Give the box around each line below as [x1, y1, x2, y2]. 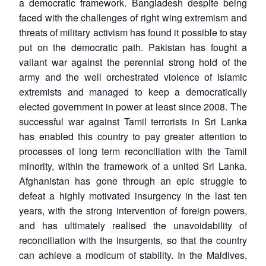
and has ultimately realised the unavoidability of [19, 218, 247, 232]
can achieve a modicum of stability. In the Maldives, [19, 248, 247, 262]
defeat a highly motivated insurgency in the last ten [19, 188, 247, 202]
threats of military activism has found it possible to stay [19, 25, 247, 39]
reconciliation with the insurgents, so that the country [19, 233, 247, 247]
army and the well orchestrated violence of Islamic [19, 69, 247, 84]
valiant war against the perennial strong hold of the [19, 55, 247, 69]
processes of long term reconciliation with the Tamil [19, 144, 247, 158]
